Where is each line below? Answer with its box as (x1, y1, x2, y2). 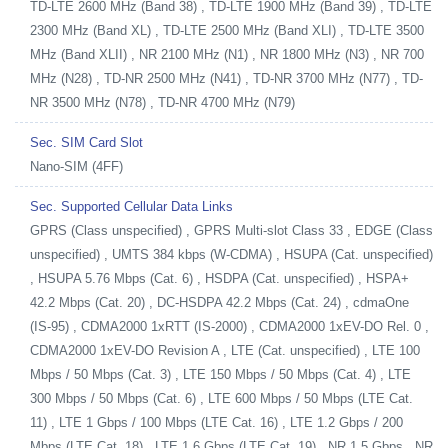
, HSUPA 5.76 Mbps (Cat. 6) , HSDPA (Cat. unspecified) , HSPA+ (30, 270, 409, 286)
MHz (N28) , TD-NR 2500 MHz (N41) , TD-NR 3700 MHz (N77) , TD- (30, 70, 423, 86)
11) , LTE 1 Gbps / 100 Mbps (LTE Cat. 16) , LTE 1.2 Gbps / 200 (30, 414, 403, 430)
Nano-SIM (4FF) (30, 158, 123, 174)
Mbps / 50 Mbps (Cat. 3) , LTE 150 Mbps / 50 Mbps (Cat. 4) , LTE (30, 366, 411, 382)
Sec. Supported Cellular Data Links (30, 198, 233, 214)
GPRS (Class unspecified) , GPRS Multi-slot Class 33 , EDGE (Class (30, 222, 433, 238)
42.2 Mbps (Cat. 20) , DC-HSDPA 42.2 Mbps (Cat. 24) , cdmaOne (30, 294, 409, 310)
